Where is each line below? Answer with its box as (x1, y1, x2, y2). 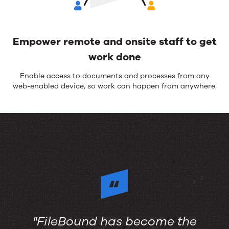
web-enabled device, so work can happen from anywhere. (12, 81, 217, 91)
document (82, 71, 119, 81)
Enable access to (19, 71, 82, 81)
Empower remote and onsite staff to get (12, 35, 217, 49)
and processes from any (124, 71, 210, 81)
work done (88, 50, 141, 64)
